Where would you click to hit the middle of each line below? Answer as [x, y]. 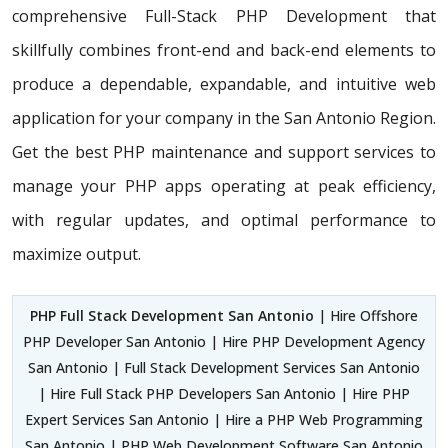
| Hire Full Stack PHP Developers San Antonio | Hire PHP [224, 394]
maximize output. [76, 254]
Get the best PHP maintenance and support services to [224, 152]
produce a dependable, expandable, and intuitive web [224, 84]
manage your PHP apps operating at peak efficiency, [224, 186]
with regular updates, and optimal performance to [224, 220]
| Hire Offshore [366, 316]
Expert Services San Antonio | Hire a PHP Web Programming [224, 420]
